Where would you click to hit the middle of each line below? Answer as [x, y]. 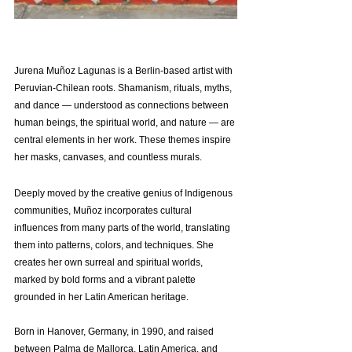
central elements [49, 140]
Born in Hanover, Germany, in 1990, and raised [115, 332]
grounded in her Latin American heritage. [101, 297]
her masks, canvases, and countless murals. [108, 157]
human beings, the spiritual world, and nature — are [126, 123]
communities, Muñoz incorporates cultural [104, 211]
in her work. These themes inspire [159, 140]
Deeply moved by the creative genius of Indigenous [125, 193]
